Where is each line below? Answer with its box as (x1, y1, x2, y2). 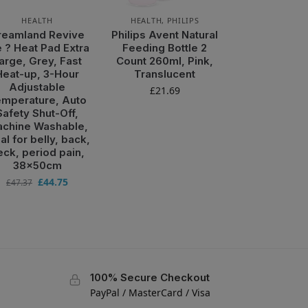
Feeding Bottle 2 (122, 41, 208, 54)
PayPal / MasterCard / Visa (89, 285, 210, 299)
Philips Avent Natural (111, 27, 219, 41)
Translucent (134, 67, 196, 80)
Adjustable (9, 80, 66, 93)
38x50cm (12, 158, 62, 172)
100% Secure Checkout (89, 270, 210, 284)
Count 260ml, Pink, (116, 54, 214, 67)
